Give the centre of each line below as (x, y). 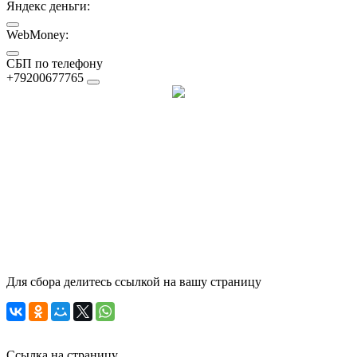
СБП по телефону (55, 63)
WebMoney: (37, 34)
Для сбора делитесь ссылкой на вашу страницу (134, 281)
